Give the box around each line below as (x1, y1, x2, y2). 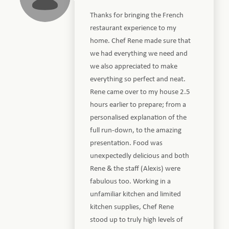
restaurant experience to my (90, 24, 177, 32)
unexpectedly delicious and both (90, 152, 190, 160)
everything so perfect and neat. (90, 75, 186, 83)
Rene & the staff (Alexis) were (90, 165, 181, 173)
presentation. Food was (90, 139, 163, 147)
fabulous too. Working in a (90, 177, 171, 186)
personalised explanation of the (90, 113, 187, 122)
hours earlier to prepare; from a (90, 101, 187, 109)
